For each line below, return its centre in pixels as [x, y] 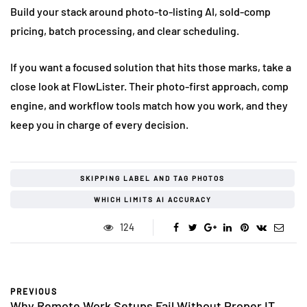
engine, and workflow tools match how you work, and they [149, 105]
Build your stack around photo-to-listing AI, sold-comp [140, 11]
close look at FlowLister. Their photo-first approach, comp [149, 86]
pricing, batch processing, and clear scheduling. [125, 30]
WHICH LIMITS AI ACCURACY [152, 199]
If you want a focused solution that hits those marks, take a [151, 66]
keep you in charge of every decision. [99, 124]
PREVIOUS [34, 291]
